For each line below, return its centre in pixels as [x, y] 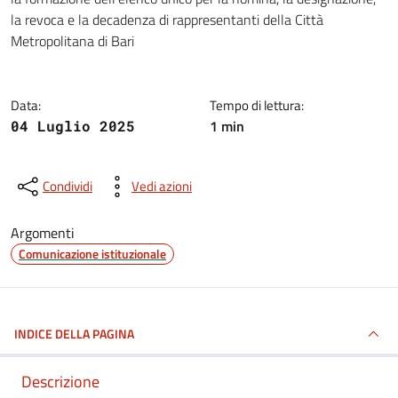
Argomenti [43, 233]
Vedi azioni [162, 186]
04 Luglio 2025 [73, 126]
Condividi [68, 186]
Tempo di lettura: [257, 105]
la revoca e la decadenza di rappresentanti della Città [167, 20]
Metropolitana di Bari [72, 41]
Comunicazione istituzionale [92, 254]
